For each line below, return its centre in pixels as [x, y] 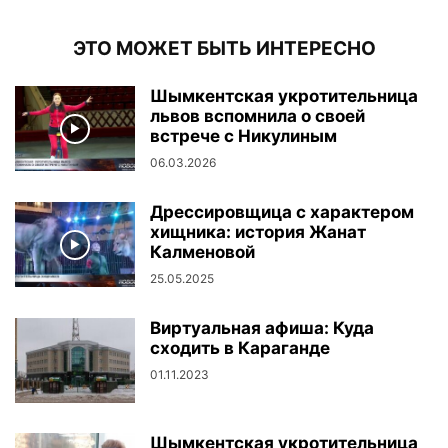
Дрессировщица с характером [282, 212]
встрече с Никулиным [243, 136]
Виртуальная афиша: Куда [262, 328]
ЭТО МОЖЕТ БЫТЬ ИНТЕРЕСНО [224, 49]
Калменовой [202, 252]
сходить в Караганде [240, 348]
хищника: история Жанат [258, 232]
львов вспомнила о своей [257, 116]
